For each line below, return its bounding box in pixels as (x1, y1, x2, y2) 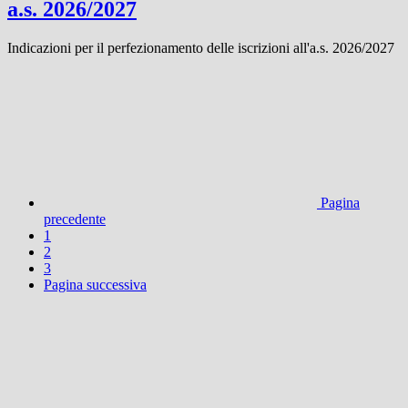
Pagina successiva (44, 277, 147, 293)
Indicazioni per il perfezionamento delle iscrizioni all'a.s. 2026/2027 (7, 40, 394, 56)
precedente (44, 211, 106, 228)
